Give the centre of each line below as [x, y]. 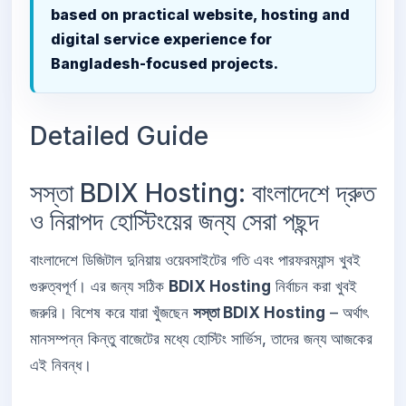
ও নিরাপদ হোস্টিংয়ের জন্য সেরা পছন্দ [174, 221]
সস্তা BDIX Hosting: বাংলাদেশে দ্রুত [203, 193]
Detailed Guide [119, 135]
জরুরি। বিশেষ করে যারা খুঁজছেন [111, 313]
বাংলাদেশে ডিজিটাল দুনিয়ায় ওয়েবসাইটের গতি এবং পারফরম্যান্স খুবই [195, 261]
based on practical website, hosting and [201, 15]
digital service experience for [162, 39]
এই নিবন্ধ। [61, 366]
